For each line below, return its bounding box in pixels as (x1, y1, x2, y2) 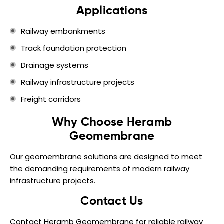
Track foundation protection (21, 43, 126, 53)
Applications (76, 5, 148, 17)
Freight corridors (21, 94, 81, 104)
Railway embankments (21, 26, 105, 36)
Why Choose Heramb (51, 116, 172, 128)
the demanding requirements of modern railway (10, 163, 189, 174)
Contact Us (80, 195, 143, 207)
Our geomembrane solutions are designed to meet (10, 151, 202, 162)
